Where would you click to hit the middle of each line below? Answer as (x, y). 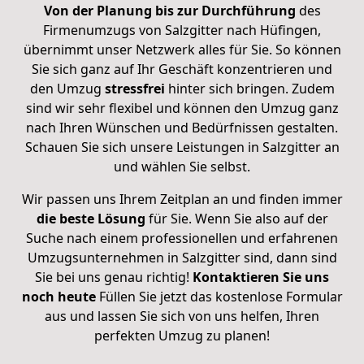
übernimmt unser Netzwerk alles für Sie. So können (182, 49)
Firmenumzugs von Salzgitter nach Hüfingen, (182, 30)
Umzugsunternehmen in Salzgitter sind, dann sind (182, 257)
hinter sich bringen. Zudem (249, 88)
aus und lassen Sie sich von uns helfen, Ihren (182, 316)
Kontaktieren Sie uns (261, 277)
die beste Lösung (91, 218)
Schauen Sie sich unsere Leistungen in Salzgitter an (182, 147)
